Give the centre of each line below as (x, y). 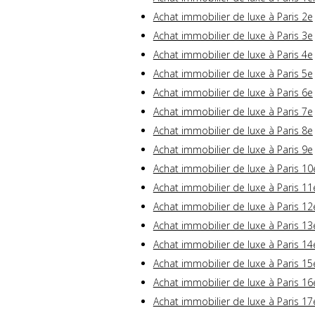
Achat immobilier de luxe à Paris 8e (233, 131)
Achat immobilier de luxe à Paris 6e (233, 93)
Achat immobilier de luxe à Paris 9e (233, 150)
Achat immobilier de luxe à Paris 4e (233, 55)
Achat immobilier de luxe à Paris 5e (233, 74)
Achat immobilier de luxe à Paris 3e (233, 36)
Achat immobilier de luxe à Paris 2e (233, 17)
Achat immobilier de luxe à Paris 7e (233, 112)
